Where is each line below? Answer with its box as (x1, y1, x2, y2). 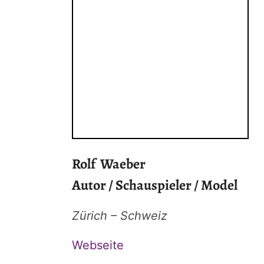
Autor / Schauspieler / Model (72, 175, 237, 194)
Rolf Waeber (72, 154, 146, 173)
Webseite (72, 238, 124, 253)
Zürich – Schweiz (72, 209, 167, 223)
